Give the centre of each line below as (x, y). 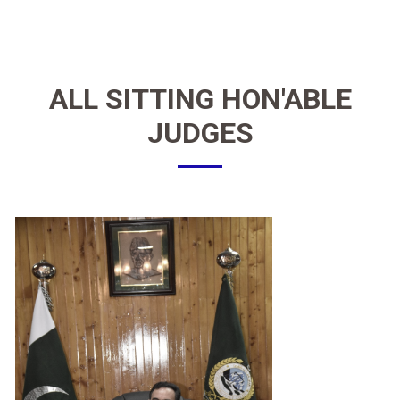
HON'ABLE (286, 99)
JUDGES (200, 133)
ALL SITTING (135, 99)
